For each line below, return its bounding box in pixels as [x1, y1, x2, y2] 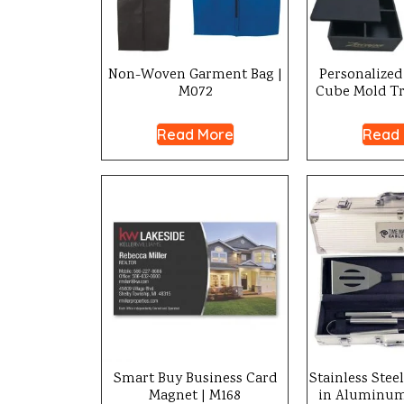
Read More [156, 125, 234, 143]
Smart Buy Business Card [113, 369, 277, 390]
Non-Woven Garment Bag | [107, 65, 282, 86]
